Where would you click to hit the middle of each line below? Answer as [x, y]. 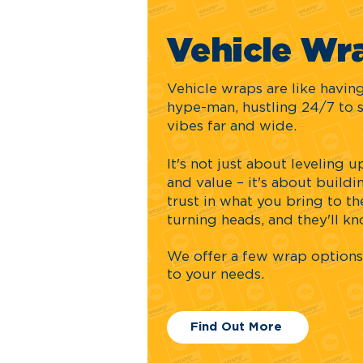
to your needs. [216, 275]
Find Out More [236, 327]
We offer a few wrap [239, 257]
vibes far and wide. [232, 126]
